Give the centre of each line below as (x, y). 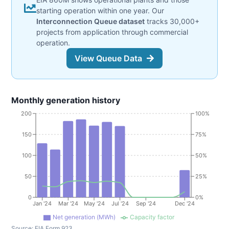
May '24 (94, 203)
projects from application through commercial (112, 32)
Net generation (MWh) (84, 217)
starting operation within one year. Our (100, 10)
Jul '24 (120, 203)
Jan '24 (42, 203)
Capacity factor (152, 217)
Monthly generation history (66, 100)
